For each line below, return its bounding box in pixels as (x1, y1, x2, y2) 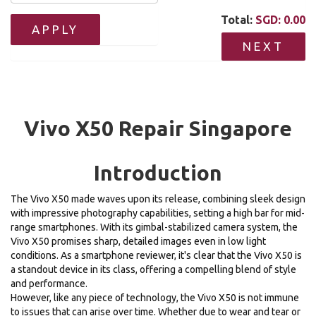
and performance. (11, 277, 87, 289)
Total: (221, 13, 255, 26)
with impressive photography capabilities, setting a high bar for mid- (11, 207, 305, 219)
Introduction (94, 160, 222, 185)
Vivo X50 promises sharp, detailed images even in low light (11, 235, 266, 247)
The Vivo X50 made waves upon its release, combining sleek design (11, 193, 305, 205)
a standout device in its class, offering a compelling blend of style (11, 263, 296, 275)
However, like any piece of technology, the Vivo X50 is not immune (11, 291, 299, 303)
